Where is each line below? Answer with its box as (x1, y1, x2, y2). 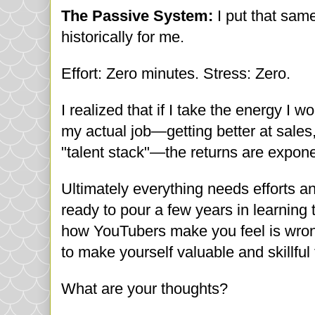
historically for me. (61, 28, 188, 46)
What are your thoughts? (61, 280, 228, 298)
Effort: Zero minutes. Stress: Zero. (61, 65, 290, 83)
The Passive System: (61, 7, 213, 25)
